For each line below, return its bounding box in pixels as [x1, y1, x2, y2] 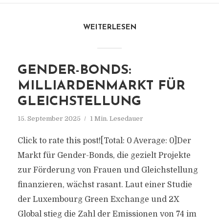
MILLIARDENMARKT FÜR [17, 80, 185, 93]
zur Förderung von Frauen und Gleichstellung [17, 166, 198, 175]
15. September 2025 [17, 115, 81, 122]
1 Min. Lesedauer [89, 115, 143, 122]
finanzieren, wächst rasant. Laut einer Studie [17, 180, 192, 189]
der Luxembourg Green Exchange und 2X [17, 195, 179, 204]
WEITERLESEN [83, 24, 136, 31]
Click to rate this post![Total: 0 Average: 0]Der [17, 136, 191, 145]
